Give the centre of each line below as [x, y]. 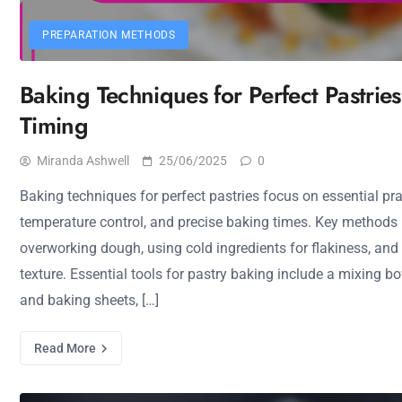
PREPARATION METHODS [109, 35]
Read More [66, 348]
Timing [54, 126]
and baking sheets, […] [89, 300]
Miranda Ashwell [83, 161]
